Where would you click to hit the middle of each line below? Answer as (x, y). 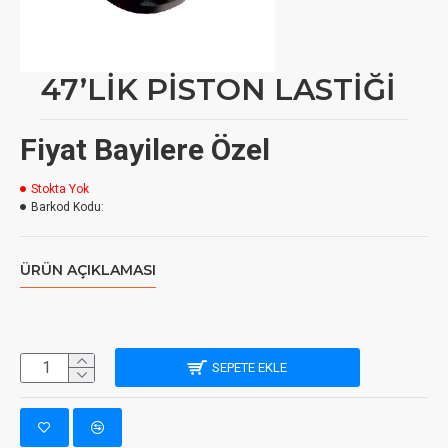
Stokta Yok (60, 189)
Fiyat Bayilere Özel (145, 149)
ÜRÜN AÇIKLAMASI (88, 270)
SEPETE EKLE (250, 367)
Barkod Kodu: (67, 207)
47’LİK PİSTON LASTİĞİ (218, 89)
